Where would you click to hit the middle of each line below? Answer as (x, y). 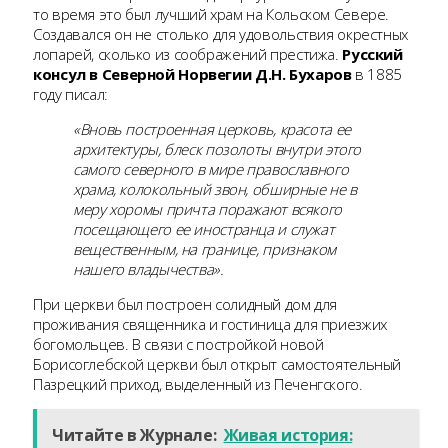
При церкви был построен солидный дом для (185, 304)
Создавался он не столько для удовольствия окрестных (220, 34)
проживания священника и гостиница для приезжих (210, 324)
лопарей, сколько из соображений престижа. (188, 54)
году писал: (70, 94)
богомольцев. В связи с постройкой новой (178, 344)
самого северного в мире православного (211, 169)
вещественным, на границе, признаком (204, 249)
